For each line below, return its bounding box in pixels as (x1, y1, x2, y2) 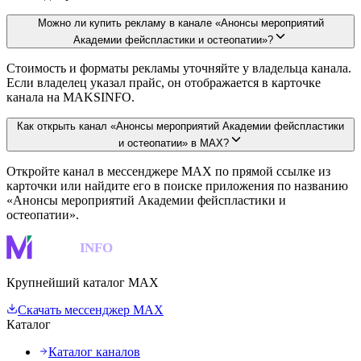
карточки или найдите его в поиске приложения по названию (6, 178, 348, 193)
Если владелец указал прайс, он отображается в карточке (6, 75, 321, 89)
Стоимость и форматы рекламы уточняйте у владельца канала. (6, 60, 351, 75)
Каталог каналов (48, 344, 140, 359)
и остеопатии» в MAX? (118, 136, 229, 149)
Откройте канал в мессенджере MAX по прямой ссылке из (6, 164, 330, 178)
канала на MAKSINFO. (6, 89, 135, 104)
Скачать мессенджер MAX (18, 302, 164, 317)
